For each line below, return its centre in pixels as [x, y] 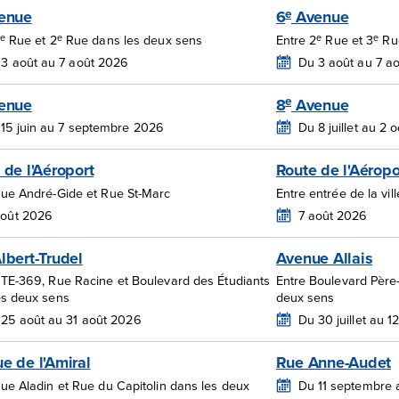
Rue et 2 [31, 40]
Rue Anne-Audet [333, 362]
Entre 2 [296, 40]
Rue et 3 [348, 40]
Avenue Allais [324, 258]
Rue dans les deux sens [132, 40]
